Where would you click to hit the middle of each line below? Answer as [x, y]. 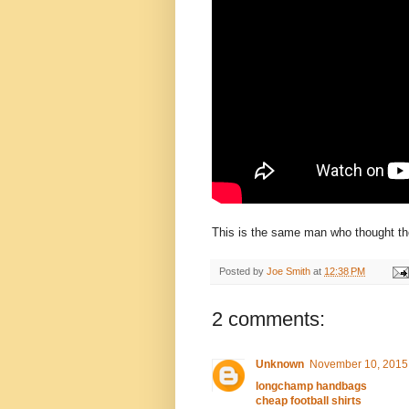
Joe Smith [288, 272]
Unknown [280, 365]
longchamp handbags [311, 387]
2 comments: [268, 320]
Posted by [243, 272]
